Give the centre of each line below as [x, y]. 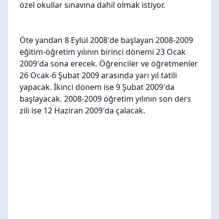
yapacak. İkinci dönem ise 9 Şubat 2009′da [97, 87]
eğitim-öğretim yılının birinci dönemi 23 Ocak [103, 52]
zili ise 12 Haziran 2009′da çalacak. [82, 110]
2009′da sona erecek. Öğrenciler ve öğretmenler [109, 63]
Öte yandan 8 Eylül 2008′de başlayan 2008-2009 [106, 40]
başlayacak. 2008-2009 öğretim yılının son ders [105, 99]
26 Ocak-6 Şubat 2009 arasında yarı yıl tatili [98, 75]
